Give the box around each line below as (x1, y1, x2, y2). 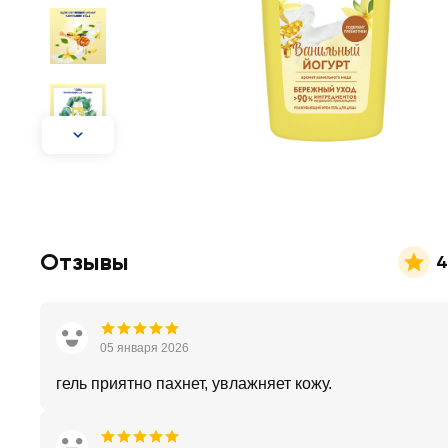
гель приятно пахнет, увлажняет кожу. (56, 375, 332, 392)
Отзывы (40, 247, 129, 276)
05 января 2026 (100, 341, 189, 355)
